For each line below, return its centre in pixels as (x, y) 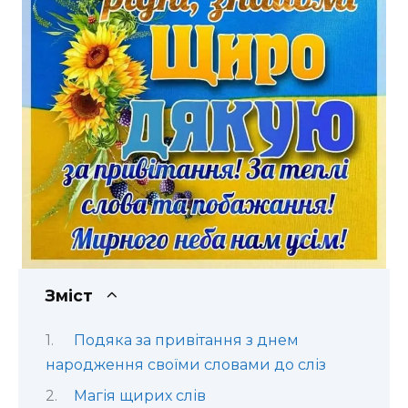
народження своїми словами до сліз (186, 365)
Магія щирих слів (139, 395)
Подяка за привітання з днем (186, 341)
